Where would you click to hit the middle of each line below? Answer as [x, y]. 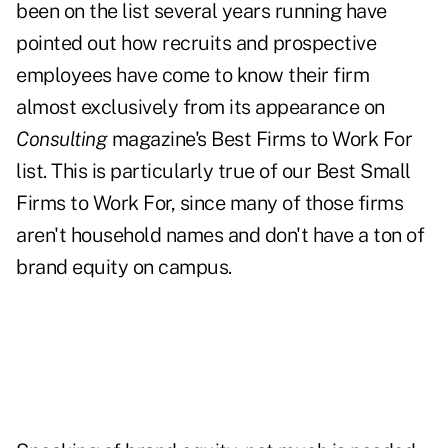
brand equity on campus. [126, 267]
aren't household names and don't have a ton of [220, 235]
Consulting [61, 139]
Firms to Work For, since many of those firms [209, 203]
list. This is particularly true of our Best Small [213, 171]
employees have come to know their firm [192, 75]
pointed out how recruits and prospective [196, 43]
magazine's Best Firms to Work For [259, 139]
